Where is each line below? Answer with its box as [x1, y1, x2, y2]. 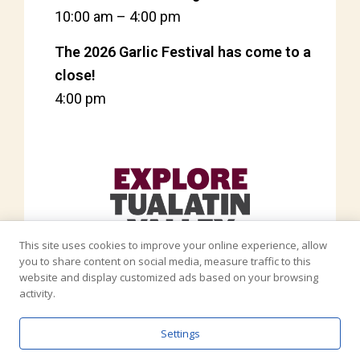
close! [55, 66, 96, 84]
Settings [160, 326, 200, 341]
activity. [19, 286, 55, 301]
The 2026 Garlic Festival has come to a [55, 43, 311, 60]
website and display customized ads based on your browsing [19, 270, 318, 284]
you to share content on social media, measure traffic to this [19, 254, 311, 268]
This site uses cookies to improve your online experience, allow [19, 238, 327, 252]
